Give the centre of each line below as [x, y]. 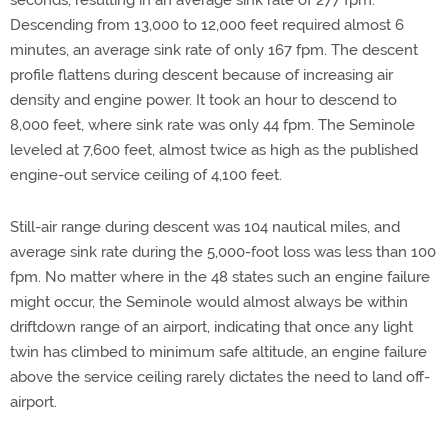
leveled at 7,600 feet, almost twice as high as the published [214, 150]
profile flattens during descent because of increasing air [201, 75]
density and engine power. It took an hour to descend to [203, 100]
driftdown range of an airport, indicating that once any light [211, 327]
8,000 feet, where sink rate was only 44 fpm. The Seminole [212, 125]
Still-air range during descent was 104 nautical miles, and [205, 227]
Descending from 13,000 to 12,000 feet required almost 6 [207, 25]
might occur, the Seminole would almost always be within [209, 302]
